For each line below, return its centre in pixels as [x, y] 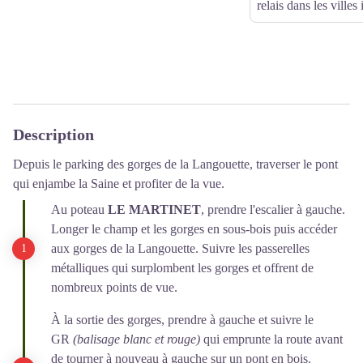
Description [53, 135]
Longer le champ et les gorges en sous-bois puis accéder [194, 229]
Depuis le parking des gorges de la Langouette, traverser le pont [175, 164]
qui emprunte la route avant [271, 339]
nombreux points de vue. [114, 287]
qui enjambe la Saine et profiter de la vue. [119, 184]
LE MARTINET [154, 209]
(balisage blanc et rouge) [137, 339]
